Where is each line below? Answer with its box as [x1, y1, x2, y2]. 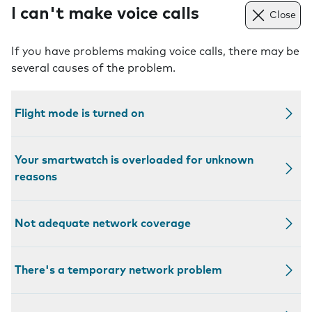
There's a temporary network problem [15, 265, 222, 276]
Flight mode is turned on [15, 108, 144, 119]
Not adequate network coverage [15, 218, 191, 229]
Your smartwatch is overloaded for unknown [15, 155, 253, 166]
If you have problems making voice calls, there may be [11, 46, 299, 57]
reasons [15, 171, 57, 182]
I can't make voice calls [11, 6, 199, 22]
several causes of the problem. [11, 63, 175, 74]
